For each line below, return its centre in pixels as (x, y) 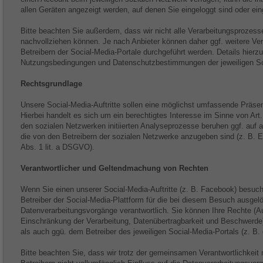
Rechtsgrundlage (51, 84)
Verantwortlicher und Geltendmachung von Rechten (114, 168)
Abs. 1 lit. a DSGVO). (58, 147)
